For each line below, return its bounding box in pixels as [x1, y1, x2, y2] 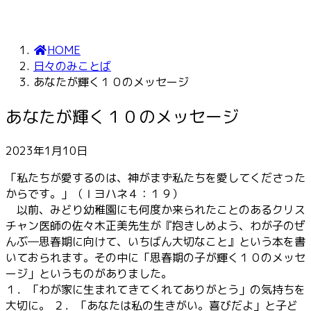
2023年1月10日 [6, 142, 87, 158]
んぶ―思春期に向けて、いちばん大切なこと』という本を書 [6, 233, 305, 249]
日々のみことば [33, 58, 111, 74]
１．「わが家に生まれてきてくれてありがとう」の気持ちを [6, 281, 305, 297]
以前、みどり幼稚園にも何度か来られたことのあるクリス [6, 201, 305, 217]
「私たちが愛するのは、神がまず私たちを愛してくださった [6, 169, 305, 185]
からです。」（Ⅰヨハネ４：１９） [6, 185, 183, 201]
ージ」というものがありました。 [6, 265, 172, 281]
